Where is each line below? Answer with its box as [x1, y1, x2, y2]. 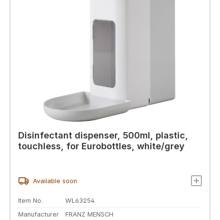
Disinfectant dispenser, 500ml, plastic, [18, 130, 188, 141]
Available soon [32, 177, 77, 185]
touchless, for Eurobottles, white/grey [18, 141, 185, 152]
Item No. [18, 196, 43, 204]
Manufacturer [18, 210, 59, 218]
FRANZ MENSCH [65, 210, 113, 218]
